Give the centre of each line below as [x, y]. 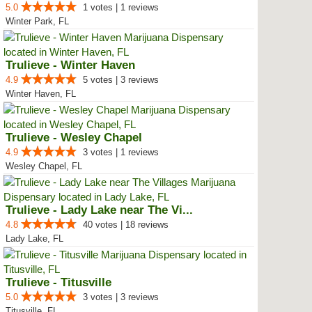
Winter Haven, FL [41, 94]
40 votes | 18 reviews [126, 225]
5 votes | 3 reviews [121, 80]
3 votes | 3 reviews [121, 297]
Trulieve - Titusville [58, 282]
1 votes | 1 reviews [121, 7]
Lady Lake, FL [34, 239]
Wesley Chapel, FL [44, 166]
